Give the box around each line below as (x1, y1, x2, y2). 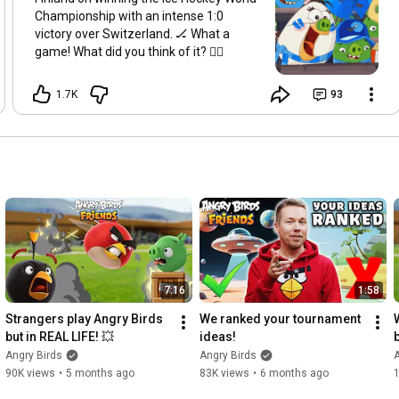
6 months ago (260, 366, 329, 379)
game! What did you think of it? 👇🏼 (35, 44, 224, 59)
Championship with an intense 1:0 (35, 8, 224, 23)
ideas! (199, 329, 236, 344)
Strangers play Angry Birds (5, 311, 163, 326)
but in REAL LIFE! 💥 (5, 329, 114, 344)
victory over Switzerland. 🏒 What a (35, 26, 191, 41)
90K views (5, 366, 55, 379)
